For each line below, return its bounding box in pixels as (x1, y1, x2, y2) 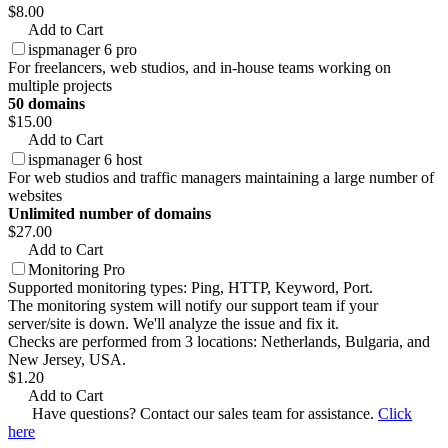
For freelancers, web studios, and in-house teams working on (8, 59, 391, 77)
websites (8, 187, 62, 205)
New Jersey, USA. (8, 351, 126, 369)
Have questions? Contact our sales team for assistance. (28, 405, 378, 423)
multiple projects (8, 77, 112, 95)
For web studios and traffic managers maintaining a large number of (8, 169, 434, 187)
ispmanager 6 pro (28, 41, 137, 59)
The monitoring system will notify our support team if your (8, 297, 378, 315)
